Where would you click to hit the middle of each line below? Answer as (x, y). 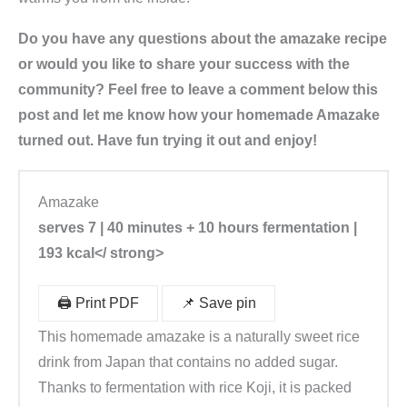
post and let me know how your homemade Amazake (199, 115)
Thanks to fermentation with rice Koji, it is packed (195, 387)
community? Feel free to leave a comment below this (198, 90)
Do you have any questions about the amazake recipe (203, 39)
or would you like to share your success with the (184, 65)
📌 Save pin (218, 303)
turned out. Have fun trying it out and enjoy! (168, 141)
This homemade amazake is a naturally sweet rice (199, 336)
